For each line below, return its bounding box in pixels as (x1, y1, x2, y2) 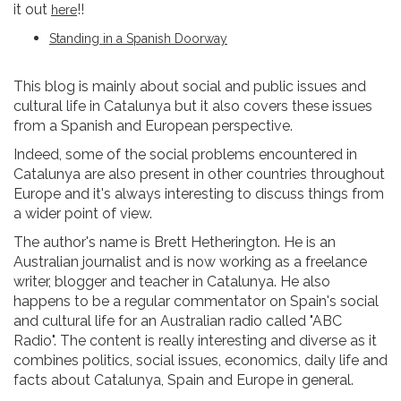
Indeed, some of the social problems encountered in (13, 146, 357, 163)
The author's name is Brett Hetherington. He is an (13, 234, 336, 251)
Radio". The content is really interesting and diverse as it (13, 332, 377, 349)
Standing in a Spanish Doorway (49, 31, 227, 46)
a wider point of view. (13, 205, 152, 222)
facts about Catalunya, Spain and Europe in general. (13, 371, 354, 388)
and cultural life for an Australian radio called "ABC (13, 312, 342, 329)
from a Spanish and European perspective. (13, 117, 293, 134)
